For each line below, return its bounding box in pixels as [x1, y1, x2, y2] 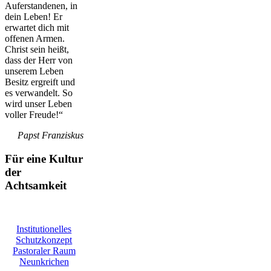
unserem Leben [5, 65, 64, 76]
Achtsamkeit [5, 178, 67, 192]
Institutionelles [16, 224, 72, 235]
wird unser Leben [5, 98, 72, 109]
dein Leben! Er [5, 11, 62, 22]
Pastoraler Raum [12, 246, 76, 256]
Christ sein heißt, [5, 44, 69, 54]
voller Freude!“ [5, 109, 63, 120]
